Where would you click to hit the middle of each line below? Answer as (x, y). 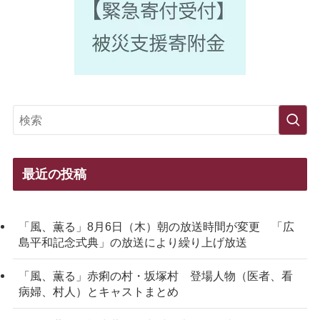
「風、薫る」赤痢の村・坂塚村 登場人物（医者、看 (155, 275)
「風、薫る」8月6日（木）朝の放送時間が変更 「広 (156, 226)
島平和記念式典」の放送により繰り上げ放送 (132, 242)
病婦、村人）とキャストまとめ (98, 291)
